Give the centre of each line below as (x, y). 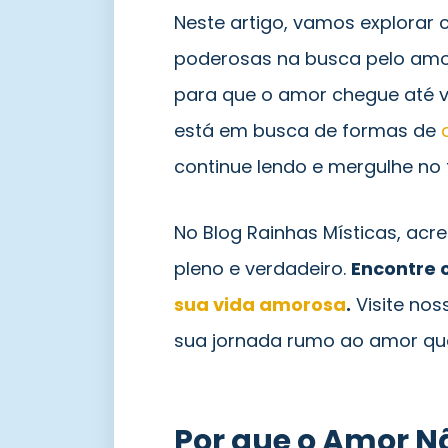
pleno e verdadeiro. (262, 269)
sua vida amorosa (260, 305)
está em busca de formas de (307, 131)
